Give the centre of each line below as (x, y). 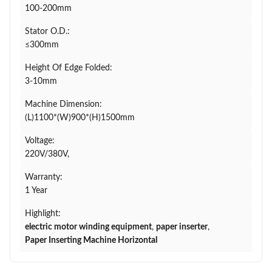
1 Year (36, 191)
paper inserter (182, 227)
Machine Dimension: (63, 104)
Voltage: (40, 141)
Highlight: (43, 214)
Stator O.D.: (47, 32)
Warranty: (44, 177)
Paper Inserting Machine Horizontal (91, 240)
